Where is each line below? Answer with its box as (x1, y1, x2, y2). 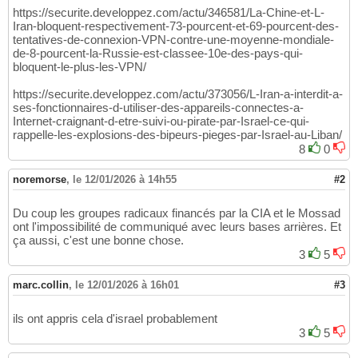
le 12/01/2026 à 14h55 (73, 173, 177, 186)
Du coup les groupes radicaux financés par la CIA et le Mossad (13, 206, 340, 221)
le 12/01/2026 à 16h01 (75, 279, 179, 292)
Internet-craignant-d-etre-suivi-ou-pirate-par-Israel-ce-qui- (13, 114, 309, 129)
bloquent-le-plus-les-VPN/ (13, 60, 146, 74)
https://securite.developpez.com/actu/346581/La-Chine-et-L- (13, 6, 324, 20)
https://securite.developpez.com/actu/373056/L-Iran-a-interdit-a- (13, 87, 343, 101)
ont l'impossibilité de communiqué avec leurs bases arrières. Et (13, 220, 341, 234)
